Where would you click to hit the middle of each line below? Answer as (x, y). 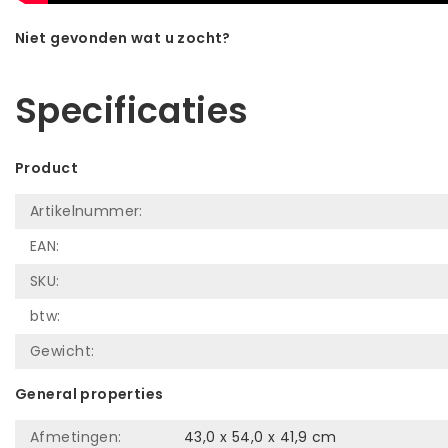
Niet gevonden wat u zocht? (123, 37)
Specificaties (132, 110)
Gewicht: (62, 350)
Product (46, 167)
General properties (89, 393)
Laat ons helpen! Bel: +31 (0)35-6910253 (160, 58)
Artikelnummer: (86, 210)
